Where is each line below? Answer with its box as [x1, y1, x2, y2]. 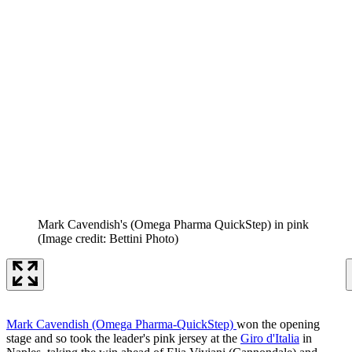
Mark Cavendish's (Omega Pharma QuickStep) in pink [38, 217, 309, 231]
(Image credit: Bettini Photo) [38, 231, 178, 245]
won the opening [236, 317, 320, 331]
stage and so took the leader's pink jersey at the [6, 331, 240, 345]
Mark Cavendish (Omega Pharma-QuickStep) [6, 317, 236, 331]
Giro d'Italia [240, 331, 299, 345]
